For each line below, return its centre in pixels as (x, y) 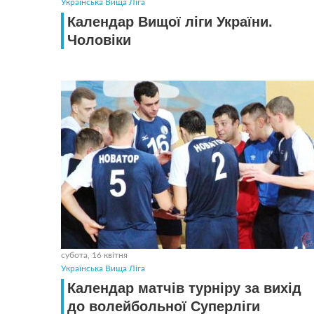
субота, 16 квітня (94, 255)
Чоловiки (99, 40)
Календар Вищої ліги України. (170, 22)
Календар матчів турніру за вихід (184, 288)
